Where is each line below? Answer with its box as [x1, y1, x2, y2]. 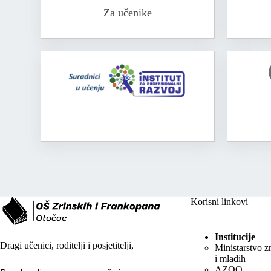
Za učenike [103, 6, 152, 19]
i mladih [214, 253, 246, 264]
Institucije [214, 232, 255, 243]
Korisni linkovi [190, 197, 248, 207]
